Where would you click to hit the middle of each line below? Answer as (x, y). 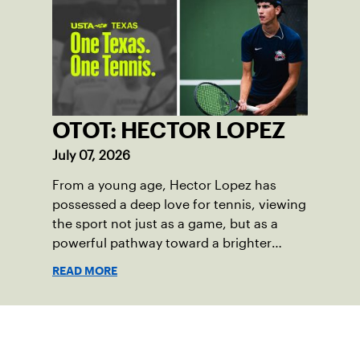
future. (73, 263)
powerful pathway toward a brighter (162, 243)
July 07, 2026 (91, 156)
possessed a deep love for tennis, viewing (179, 205)
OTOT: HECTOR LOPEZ (169, 131)
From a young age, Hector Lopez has (164, 186)
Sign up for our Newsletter (180, 334)
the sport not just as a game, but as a (165, 224)
